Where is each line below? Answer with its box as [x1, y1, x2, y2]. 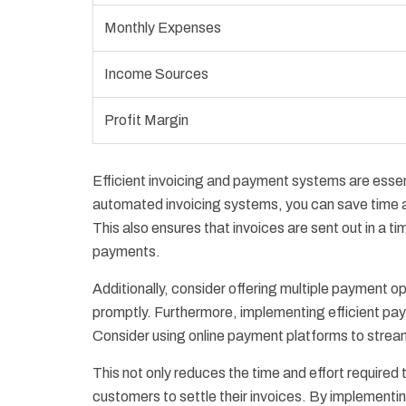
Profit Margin [104, 112, 188, 129]
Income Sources [104, 66, 208, 82]
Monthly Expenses [104, 20, 221, 36]
